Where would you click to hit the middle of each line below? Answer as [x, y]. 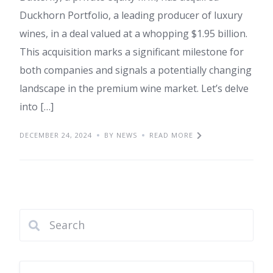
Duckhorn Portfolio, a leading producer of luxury [131, 15]
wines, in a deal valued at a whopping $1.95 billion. [133, 34]
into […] [37, 107]
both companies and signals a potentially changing [136, 70]
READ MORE [171, 135]
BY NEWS [121, 135]
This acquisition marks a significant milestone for [132, 52]
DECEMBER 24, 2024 [56, 135]
